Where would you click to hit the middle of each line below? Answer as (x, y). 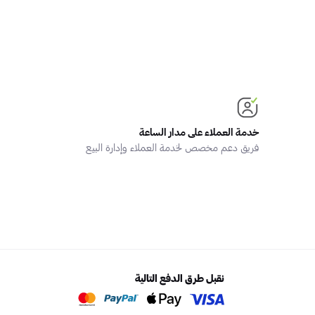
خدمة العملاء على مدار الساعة (199, 131)
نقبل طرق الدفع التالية (180, 278)
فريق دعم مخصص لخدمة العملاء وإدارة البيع (172, 147)
